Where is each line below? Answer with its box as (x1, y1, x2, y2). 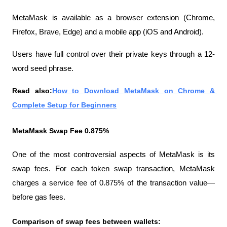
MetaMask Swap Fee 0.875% (12, 127, 109, 135)
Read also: (12, 87, 52, 95)
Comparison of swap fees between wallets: (12, 217, 161, 225)
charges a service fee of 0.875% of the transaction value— (12, 179, 215, 187)
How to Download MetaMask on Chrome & (52, 87, 215, 95)
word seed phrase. (12, 64, 73, 72)
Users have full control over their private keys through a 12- (12, 50, 215, 58)
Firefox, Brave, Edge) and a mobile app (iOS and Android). (12, 28, 204, 36)
